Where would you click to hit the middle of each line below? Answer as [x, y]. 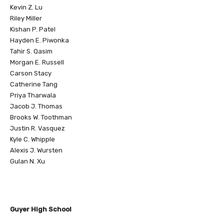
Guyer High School [41, 209]
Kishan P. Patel [33, 29]
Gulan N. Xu [27, 161]
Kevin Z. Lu [26, 7]
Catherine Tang [34, 84]
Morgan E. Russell [37, 62]
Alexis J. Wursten [36, 150]
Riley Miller [26, 18]
